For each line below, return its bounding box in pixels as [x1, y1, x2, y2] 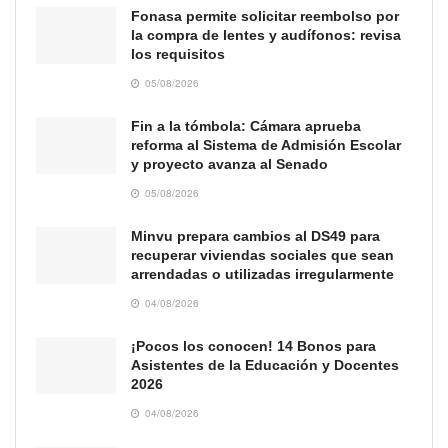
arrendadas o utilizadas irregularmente [131, 265, 394, 282]
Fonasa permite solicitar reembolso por [131, 7, 399, 24]
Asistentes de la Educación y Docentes [131, 356, 399, 373]
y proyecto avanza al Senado [131, 155, 328, 172]
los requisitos [131, 45, 225, 62]
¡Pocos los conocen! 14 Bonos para [131, 337, 376, 354]
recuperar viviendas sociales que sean [131, 246, 394, 263]
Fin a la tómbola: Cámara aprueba [131, 117, 361, 134]
